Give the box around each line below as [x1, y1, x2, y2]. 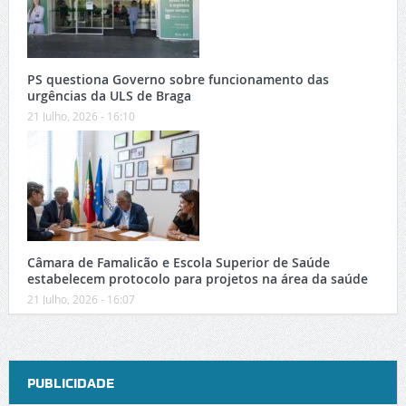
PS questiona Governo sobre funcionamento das [26, 71, 329, 89]
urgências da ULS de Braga [26, 87, 191, 105]
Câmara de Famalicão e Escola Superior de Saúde [26, 254, 330, 272]
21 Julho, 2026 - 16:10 [26, 109, 135, 124]
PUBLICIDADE [26, 375, 114, 392]
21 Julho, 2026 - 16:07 [26, 292, 135, 307]
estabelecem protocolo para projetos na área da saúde [26, 270, 368, 288]
